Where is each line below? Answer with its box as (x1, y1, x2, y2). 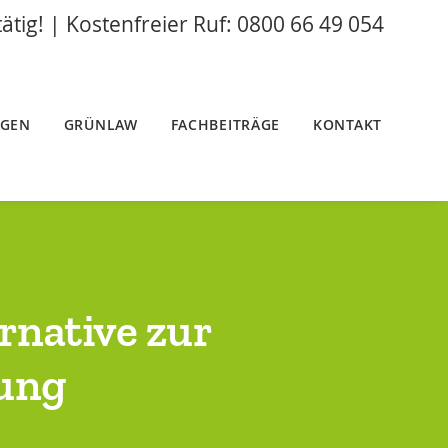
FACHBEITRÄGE (170, 115, 281, 134)
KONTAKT (313, 115, 382, 134)
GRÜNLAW (63, 115, 138, 134)
